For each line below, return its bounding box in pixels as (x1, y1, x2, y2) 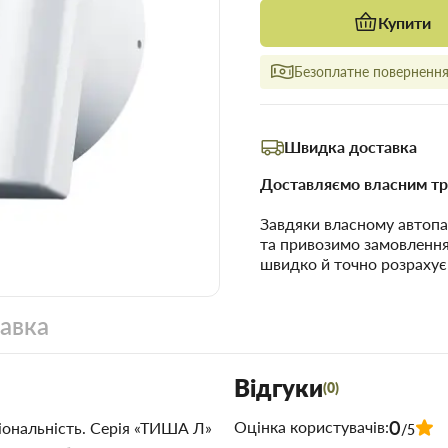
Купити (378, 13, 432, 33)
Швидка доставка (284, 137, 418, 157)
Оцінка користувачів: (234, 417, 389, 437)
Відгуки (234, 373, 323, 403)
